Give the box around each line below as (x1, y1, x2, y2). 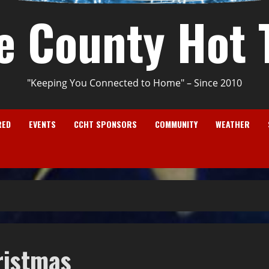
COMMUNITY (155, 118, 198, 131)
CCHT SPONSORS (74, 118, 137, 131)
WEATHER (216, 118, 250, 131)
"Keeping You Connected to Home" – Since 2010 (27, 76, 242, 90)
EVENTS (29, 118, 56, 131)
